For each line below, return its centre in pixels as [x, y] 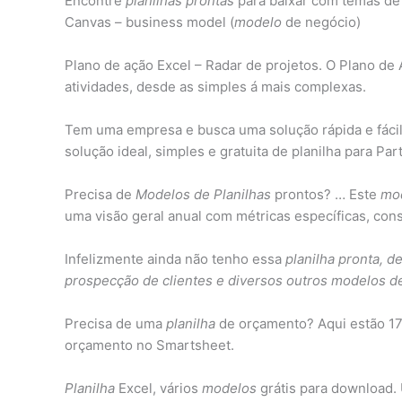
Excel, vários [158, 388]
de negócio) [321, 22]
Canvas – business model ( [149, 22]
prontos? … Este [326, 194]
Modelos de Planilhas [203, 194]
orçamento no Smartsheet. [149, 345]
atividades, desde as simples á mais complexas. [215, 86]
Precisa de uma [115, 323]
